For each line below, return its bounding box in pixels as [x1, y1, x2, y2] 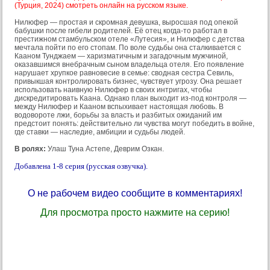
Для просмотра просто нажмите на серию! [40, 207, 230, 218]
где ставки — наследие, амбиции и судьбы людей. [14, 128, 185, 137]
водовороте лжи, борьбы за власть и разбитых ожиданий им [14, 111, 222, 120]
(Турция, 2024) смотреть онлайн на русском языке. [14, 1, 188, 10]
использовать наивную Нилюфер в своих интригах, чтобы [14, 86, 212, 95]
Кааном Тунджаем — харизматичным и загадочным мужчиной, [14, 52, 228, 61]
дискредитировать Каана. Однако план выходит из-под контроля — [14, 94, 246, 103]
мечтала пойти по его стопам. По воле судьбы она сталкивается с [14, 43, 241, 52]
